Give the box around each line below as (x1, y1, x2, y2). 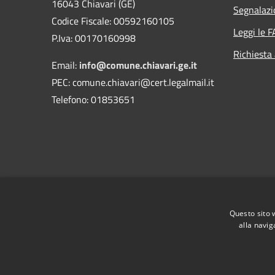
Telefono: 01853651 (52, 91, 135, 107)
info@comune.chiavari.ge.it (79, 57, 197, 72)
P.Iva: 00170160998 (52, 30, 136, 45)
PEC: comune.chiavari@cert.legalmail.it (52, 74, 214, 90)
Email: (52, 57, 79, 72)
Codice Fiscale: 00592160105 (52, 13, 174, 28)
